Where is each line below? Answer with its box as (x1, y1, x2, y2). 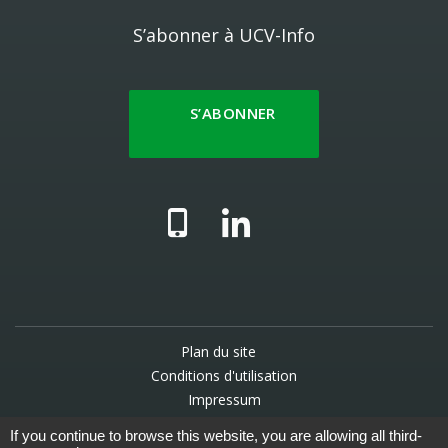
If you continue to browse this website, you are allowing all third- (10, 427, 422, 444)
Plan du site (180, 342, 256, 361)
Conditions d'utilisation (151, 366, 297, 385)
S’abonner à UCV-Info (133, 23, 315, 47)
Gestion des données (155, 414, 293, 433)
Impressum (187, 390, 261, 409)
